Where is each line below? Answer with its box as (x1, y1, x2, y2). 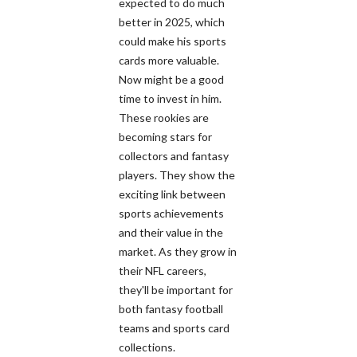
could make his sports (119, 33, 226, 48)
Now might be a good (119, 72, 224, 86)
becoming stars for (119, 129, 212, 143)
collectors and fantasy (119, 148, 229, 163)
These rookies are (119, 110, 209, 124)
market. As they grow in (119, 244, 237, 258)
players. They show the (119, 167, 235, 182)
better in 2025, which (119, 14, 225, 29)
